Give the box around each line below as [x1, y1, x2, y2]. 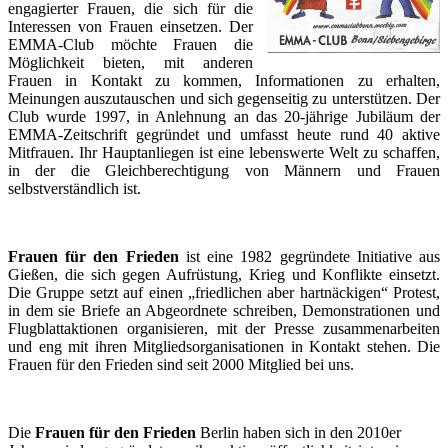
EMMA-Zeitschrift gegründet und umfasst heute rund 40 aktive [8, 126, 440, 144]
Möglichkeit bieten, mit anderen [8, 54, 253, 72]
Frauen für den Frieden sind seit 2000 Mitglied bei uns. [8, 356, 354, 374]
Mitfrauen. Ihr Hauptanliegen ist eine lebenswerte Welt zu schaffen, [8, 144, 440, 162]
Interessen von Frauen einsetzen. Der [8, 18, 253, 36]
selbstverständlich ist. [8, 180, 141, 198]
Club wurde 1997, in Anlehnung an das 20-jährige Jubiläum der [8, 108, 440, 126]
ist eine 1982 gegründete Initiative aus [178, 248, 441, 266]
